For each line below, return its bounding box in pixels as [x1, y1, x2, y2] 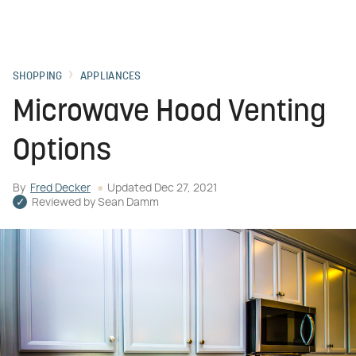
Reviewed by [32, 197, 98, 208]
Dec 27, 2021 [154, 183, 217, 194]
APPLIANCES [79, 71, 141, 83]
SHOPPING [13, 71, 63, 83]
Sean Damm [98, 197, 159, 208]
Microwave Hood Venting [13, 98, 326, 129]
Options [13, 137, 111, 168]
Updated [107, 183, 154, 194]
